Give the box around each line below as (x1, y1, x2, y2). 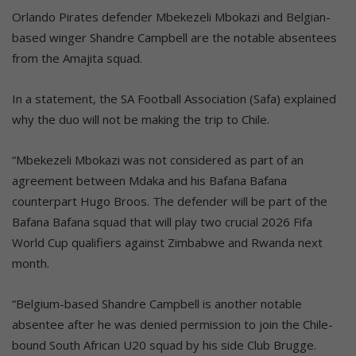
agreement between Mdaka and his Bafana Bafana (12, 172, 287, 188)
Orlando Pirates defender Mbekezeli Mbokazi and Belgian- (12, 8, 331, 25)
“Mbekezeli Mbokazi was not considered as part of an (12, 151, 304, 168)
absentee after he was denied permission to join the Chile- (12, 315, 333, 332)
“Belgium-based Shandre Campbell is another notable (12, 295, 302, 311)
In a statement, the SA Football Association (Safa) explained (12, 90, 336, 106)
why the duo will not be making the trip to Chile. (12, 110, 269, 127)
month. (12, 254, 49, 271)
